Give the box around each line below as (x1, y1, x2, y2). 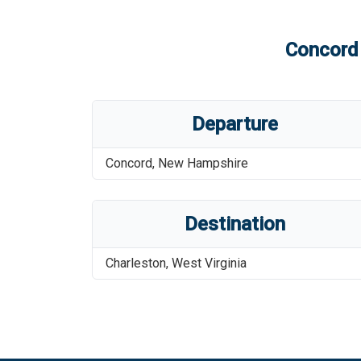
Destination (185, 213, 286, 235)
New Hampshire (158, 156, 248, 171)
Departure (192, 113, 279, 135)
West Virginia (172, 255, 247, 271)
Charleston (106, 255, 166, 271)
